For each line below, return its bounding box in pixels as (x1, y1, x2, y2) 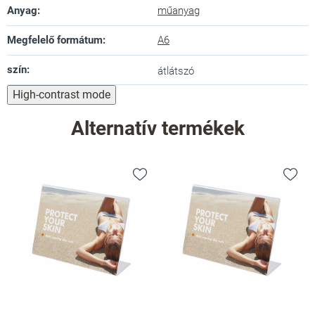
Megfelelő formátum (7, 34, 103, 47)
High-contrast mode (13, 88, 110, 102)
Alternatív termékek (70, 117, 245, 141)
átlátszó (157, 65, 194, 78)
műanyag (157, 4, 200, 18)
